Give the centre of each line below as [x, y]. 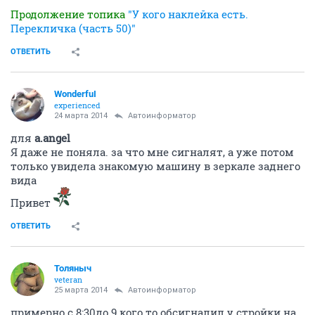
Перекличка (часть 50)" [73, 28]
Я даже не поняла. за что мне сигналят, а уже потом [152, 152]
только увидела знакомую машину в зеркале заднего [155, 166]
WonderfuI [75, 94]
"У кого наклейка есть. [188, 14]
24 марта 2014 [81, 116]
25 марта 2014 [81, 290]
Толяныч [73, 268]
